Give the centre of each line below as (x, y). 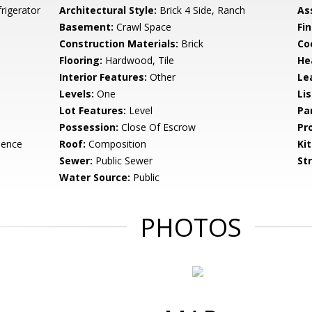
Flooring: (81, 60)
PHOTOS (191, 227)
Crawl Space (143, 27)
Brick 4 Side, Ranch (201, 10)
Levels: (77, 94)
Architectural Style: (108, 10)
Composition (116, 144)
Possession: (89, 127)
